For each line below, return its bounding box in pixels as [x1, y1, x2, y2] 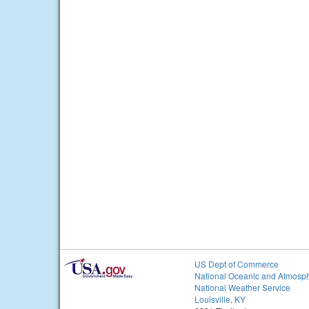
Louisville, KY [195, 293, 246, 306]
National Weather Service [195, 281, 290, 294]
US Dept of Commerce [195, 258, 279, 270]
